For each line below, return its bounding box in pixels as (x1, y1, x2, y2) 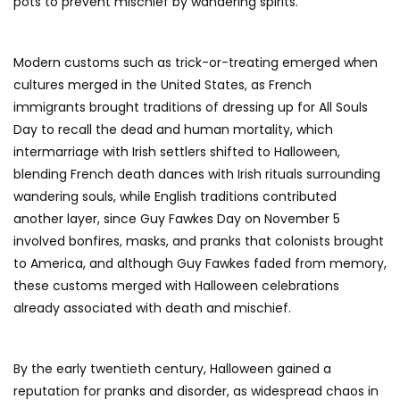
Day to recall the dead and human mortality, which (13, 121, 333, 139)
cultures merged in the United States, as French (13, 76, 312, 95)
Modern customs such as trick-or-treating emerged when (13, 54, 378, 72)
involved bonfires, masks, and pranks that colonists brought (13, 232, 384, 251)
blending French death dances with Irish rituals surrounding (13, 165, 380, 184)
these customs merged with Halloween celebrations (13, 277, 339, 296)
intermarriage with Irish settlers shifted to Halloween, (13, 143, 340, 162)
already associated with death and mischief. (13, 299, 291, 318)
